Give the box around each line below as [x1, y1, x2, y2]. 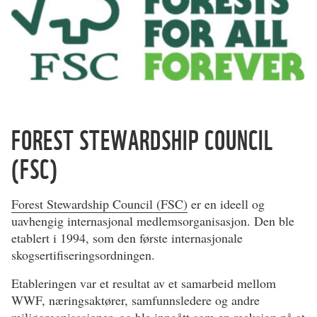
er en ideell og [188, 195, 265, 212]
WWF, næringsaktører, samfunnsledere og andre [11, 291, 260, 309]
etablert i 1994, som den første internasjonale [11, 229, 243, 246]
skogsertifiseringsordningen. [11, 246, 155, 263]
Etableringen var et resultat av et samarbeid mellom [11, 274, 276, 292]
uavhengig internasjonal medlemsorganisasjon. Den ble [11, 212, 294, 229]
